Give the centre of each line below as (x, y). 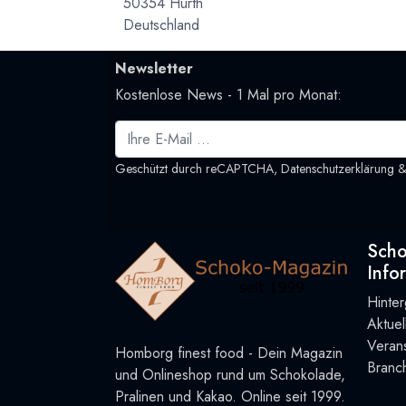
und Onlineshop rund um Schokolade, (230, 375)
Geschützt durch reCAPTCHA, (198, 168)
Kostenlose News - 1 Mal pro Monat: (228, 95)
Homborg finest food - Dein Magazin (229, 353)
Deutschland (162, 25)
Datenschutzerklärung (338, 168)
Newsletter (154, 69)
